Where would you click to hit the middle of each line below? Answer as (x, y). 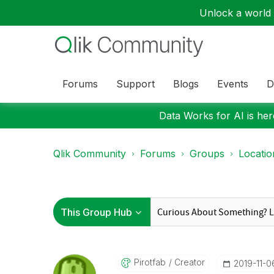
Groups (207, 154)
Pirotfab (150, 262)
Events (233, 83)
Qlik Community (90, 154)
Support (135, 83)
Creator (188, 262)
